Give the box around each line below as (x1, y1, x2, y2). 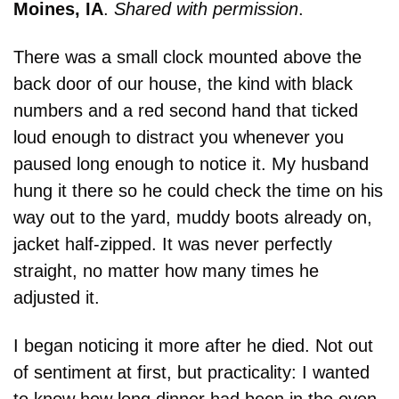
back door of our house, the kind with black (13, 73, 353, 94)
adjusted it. (13, 287, 100, 307)
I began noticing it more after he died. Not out (13, 335, 373, 355)
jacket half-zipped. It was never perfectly (13, 233, 332, 254)
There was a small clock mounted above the (13, 46, 362, 67)
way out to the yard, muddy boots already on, (13, 207, 372, 227)
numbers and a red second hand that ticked (13, 100, 358, 120)
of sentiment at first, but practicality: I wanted (13, 362, 370, 382)
